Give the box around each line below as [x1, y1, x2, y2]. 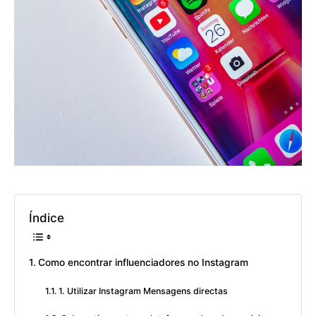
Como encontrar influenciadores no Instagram [37, 257, 248, 269]
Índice [29, 211, 64, 226]
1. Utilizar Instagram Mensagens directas [59, 286, 229, 297]
